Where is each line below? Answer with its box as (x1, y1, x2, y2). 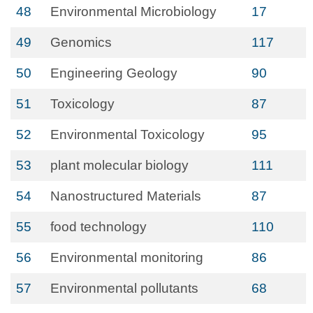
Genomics (50, 35, 112, 50)
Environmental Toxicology (50, 127, 205, 142)
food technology (50, 219, 147, 234)
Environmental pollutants (50, 281, 198, 296)
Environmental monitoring (50, 250, 203, 265)
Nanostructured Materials (50, 189, 201, 203)
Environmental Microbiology (50, 4, 217, 19)
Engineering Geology (50, 66, 177, 80)
